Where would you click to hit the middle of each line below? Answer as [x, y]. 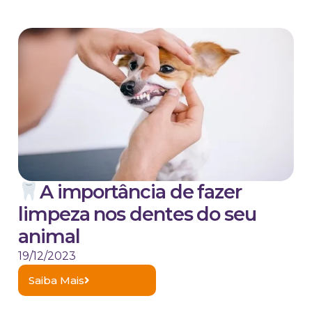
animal [49, 237]
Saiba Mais [56, 281]
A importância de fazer [140, 192]
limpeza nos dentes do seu [138, 214]
